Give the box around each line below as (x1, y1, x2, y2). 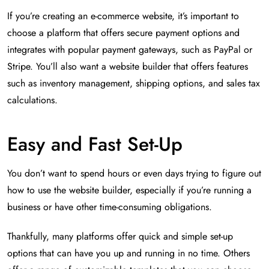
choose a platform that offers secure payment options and (7, 26, 240, 40)
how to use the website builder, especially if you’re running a (7, 183, 252, 198)
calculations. (7, 93, 58, 107)
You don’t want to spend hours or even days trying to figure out (7, 166, 261, 181)
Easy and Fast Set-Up (7, 130, 183, 159)
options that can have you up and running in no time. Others (7, 246, 250, 261)
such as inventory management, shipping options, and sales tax (7, 76, 260, 91)
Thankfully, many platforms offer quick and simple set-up (7, 229, 233, 244)
